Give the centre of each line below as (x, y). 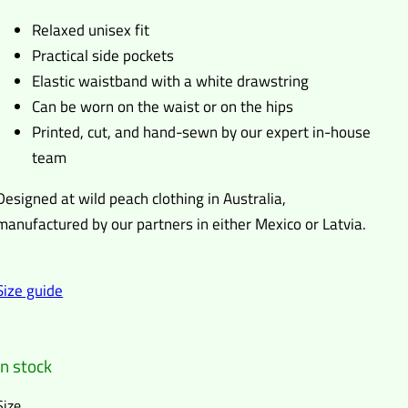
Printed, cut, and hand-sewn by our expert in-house (202, 132)
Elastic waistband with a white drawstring (171, 81)
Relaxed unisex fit (91, 30)
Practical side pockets (103, 55)
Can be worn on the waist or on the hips (163, 106)
